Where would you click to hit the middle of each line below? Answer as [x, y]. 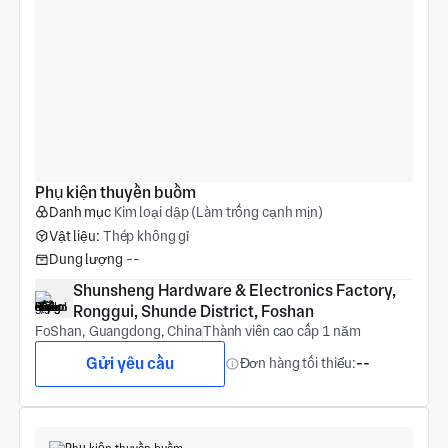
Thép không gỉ [146, 235]
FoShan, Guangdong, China [118, 331]
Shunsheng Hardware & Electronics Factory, [234, 291]
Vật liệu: [74, 235]
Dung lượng [85, 259]
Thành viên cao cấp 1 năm [282, 331]
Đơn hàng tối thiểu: [298, 363]
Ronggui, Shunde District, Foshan [193, 312]
